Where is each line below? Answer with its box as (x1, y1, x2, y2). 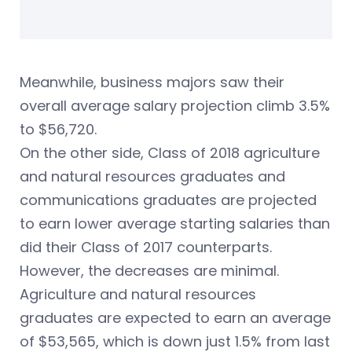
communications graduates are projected (20, 189, 317, 210)
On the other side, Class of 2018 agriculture (20, 142, 320, 163)
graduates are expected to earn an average (20, 307, 331, 328)
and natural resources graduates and (20, 166, 285, 186)
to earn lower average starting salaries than (20, 213, 330, 233)
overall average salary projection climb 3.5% (20, 95, 330, 115)
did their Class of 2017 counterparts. (20, 236, 272, 257)
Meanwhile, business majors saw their (20, 71, 284, 92)
